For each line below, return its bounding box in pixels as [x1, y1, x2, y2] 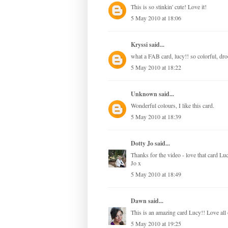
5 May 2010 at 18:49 [131, 170, 181, 179]
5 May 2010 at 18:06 [131, 14, 181, 22]
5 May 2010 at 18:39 [131, 112, 181, 121]
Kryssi [131, 40, 148, 49]
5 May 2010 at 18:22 [131, 63, 181, 72]
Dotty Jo [131, 139, 153, 148]
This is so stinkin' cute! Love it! [131, 3, 207, 11]
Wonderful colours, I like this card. [131, 101, 214, 110]
